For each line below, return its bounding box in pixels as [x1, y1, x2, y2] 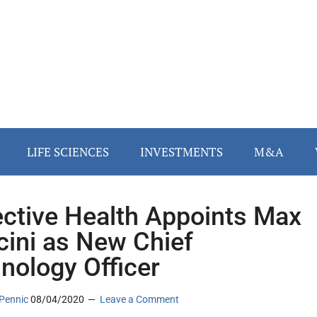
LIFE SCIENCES [27, 144, 109, 161]
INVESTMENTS [140, 144, 223, 161]
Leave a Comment [100, 294, 179, 306]
